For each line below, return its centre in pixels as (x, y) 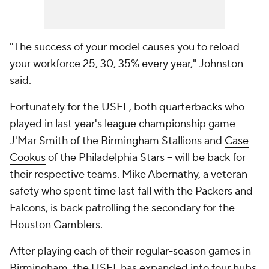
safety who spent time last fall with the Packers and (131, 191)
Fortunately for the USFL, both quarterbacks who (127, 107)
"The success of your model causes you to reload (125, 47)
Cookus (28, 158)
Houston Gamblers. (57, 225)
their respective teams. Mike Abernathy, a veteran (128, 174)
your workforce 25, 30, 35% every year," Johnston (126, 64)
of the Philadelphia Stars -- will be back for (146, 158)
